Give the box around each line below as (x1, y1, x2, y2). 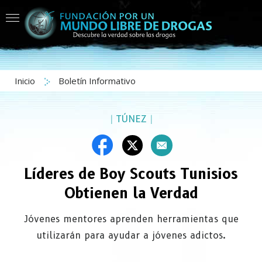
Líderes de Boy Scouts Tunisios (25, 166, 237, 182)
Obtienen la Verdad (64, 185, 198, 202)
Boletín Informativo (58, 75, 136, 87)
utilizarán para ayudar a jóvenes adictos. (36, 230, 226, 241)
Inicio (15, 75, 37, 87)
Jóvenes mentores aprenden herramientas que (23, 213, 239, 225)
